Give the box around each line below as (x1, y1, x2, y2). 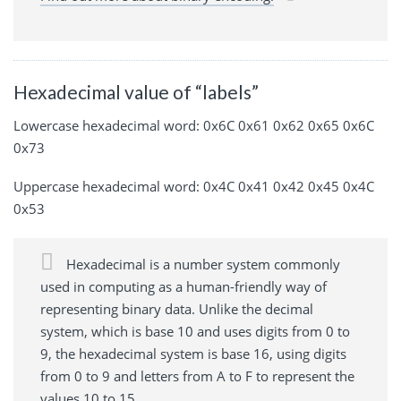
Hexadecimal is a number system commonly (63, 255, 340, 274)
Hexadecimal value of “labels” (13, 80, 259, 103)
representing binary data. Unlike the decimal (40, 300, 313, 319)
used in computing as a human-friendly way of (40, 277, 327, 296)
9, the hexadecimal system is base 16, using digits (40, 345, 346, 363)
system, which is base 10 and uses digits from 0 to (40, 322, 350, 341)
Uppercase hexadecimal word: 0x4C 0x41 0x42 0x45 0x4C (13, 177, 374, 196)
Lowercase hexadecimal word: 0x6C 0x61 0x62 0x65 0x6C (13, 116, 374, 135)
